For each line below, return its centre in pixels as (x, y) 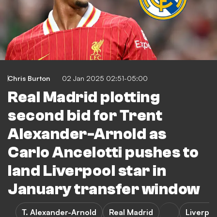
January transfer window (104, 189)
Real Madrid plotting (84, 97)
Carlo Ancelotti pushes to (103, 153)
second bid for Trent (85, 116)
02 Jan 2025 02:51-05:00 (105, 78)
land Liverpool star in (87, 171)
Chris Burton (29, 78)
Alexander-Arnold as (87, 134)
